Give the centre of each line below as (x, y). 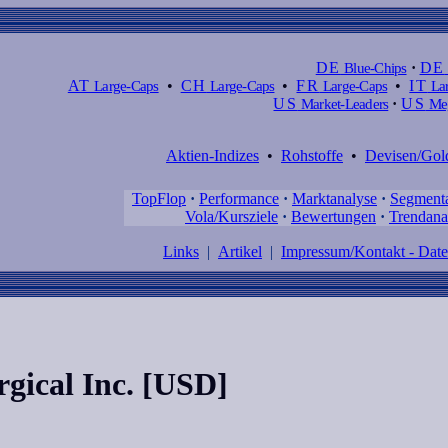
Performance (239, 198)
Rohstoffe (312, 155)
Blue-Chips (373, 67)
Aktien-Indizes (212, 155)
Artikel (240, 251)
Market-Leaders (343, 103)
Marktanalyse (334, 198)
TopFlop (159, 198)
